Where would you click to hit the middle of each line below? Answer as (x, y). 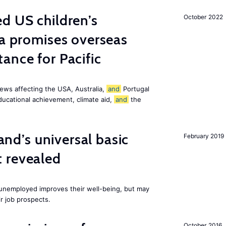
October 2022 (203, 17)
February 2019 (204, 136)
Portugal (135, 89)
